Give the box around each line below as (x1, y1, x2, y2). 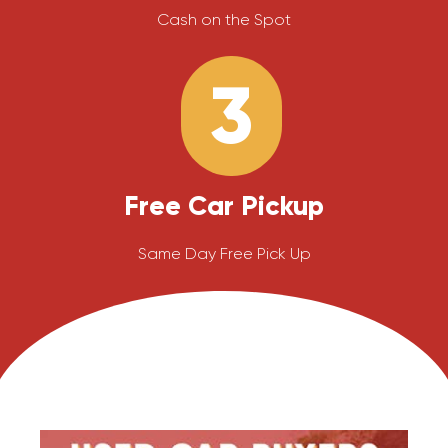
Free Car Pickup (124, 189, 324, 223)
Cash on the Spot (157, 9, 291, 29)
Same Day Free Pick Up (137, 244, 311, 264)
